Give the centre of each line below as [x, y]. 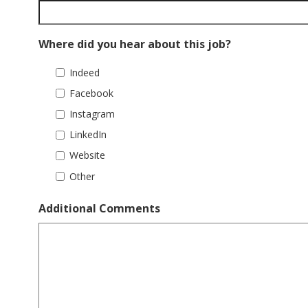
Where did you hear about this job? [135, 44]
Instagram [92, 113]
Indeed [85, 72]
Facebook [91, 93]
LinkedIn [88, 135]
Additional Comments [99, 208]
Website [87, 155]
